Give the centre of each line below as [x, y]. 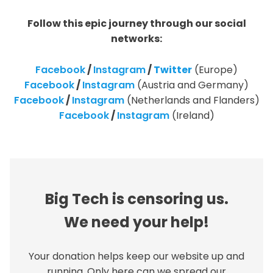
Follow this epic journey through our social [136, 23]
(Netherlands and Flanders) [192, 100]
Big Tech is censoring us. [136, 199]
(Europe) [215, 69]
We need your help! [136, 222]
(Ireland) [192, 115]
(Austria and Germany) [192, 85]
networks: [136, 38]
